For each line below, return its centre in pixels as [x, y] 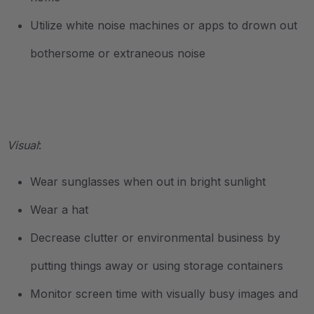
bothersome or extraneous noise [118, 53]
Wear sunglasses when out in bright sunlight [148, 181]
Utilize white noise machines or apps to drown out [164, 25]
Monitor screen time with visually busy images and [164, 293]
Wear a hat [59, 209]
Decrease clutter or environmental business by [155, 237]
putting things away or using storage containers [157, 265]
